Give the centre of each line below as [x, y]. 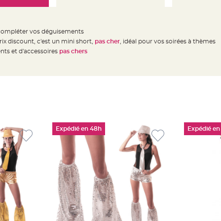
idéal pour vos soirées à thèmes [169, 41]
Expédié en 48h [79, 129]
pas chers [73, 51]
